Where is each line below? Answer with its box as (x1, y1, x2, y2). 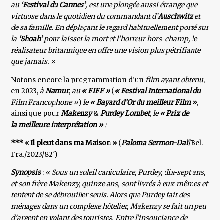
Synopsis (11, 168, 41, 177)
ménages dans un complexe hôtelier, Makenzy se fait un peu (11, 202, 207, 211)
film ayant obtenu (145, 75, 204, 84)
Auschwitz (158, 12, 195, 21)
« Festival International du (114, 86, 201, 96)
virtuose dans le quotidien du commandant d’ (11, 12, 158, 21)
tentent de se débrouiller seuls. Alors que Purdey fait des (11, 191, 190, 200)
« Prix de (160, 109, 189, 118)
